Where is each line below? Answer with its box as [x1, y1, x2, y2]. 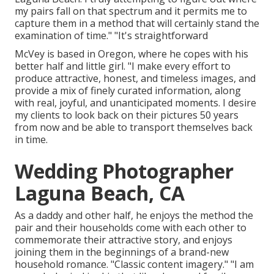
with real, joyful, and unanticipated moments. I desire [15, 96, 256, 110]
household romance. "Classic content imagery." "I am [15, 257, 254, 272]
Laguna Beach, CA [15, 180, 185, 207]
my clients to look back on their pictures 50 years [15, 108, 239, 122]
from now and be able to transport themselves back [15, 120, 253, 135]
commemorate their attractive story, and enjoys [15, 233, 232, 247]
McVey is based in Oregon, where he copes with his [15, 47, 248, 61]
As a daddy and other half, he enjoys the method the [15, 209, 253, 223]
